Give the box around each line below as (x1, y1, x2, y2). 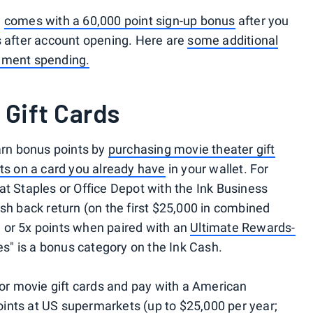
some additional (187, 33, 279, 48)
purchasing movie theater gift (108, 142, 275, 156)
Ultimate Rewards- (190, 220, 296, 235)
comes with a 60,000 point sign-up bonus (3, 13, 235, 28)
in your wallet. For (165, 161, 269, 176)
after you (235, 13, 289, 28)
